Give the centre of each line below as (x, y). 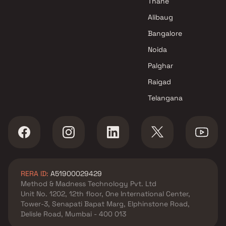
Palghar (161, 66)
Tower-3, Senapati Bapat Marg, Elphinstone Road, (105, 204)
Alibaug (161, 17)
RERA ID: (35, 174)
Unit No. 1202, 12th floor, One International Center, (105, 194)
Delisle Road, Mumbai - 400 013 (73, 214)
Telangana (165, 98)
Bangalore (165, 33)
